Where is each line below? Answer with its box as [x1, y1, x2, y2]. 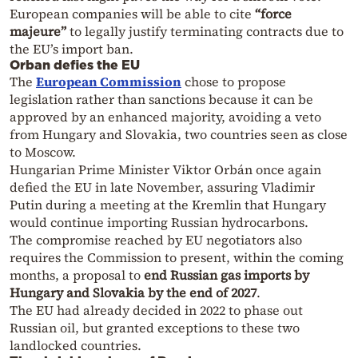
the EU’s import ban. [10, 39, 133, 58]
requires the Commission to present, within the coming [10, 248, 344, 266]
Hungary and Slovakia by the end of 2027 [10, 283, 257, 301]
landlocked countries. [10, 336, 141, 354]
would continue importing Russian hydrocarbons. [10, 213, 308, 231]
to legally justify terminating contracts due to [66, 22, 344, 40]
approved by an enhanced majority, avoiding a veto [10, 107, 321, 125]
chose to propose [181, 72, 286, 90]
